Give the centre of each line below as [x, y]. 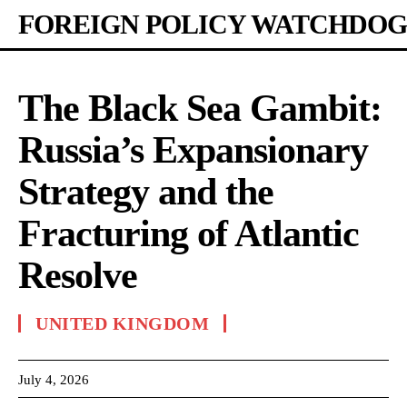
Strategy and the [146, 192]
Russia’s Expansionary [193, 150]
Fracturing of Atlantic [189, 233]
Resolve [78, 275]
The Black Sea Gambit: [200, 108]
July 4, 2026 [54, 379]
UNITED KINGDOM [122, 323]
